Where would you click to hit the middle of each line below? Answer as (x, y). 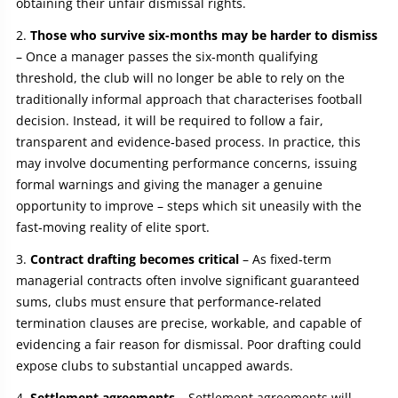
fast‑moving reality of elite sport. (113, 227)
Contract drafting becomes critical (135, 259)
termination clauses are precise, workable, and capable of (189, 322)
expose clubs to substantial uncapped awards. (155, 365)
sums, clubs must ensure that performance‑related (169, 301)
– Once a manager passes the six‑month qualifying (167, 56)
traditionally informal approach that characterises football (189, 99)
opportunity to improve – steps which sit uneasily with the (189, 205)
